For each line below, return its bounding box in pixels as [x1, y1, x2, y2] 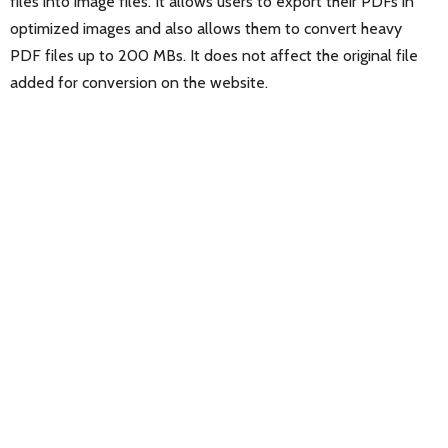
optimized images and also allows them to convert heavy [10, 19, 402, 39]
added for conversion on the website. [10, 73, 268, 93]
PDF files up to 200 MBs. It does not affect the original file [10, 46, 418, 66]
